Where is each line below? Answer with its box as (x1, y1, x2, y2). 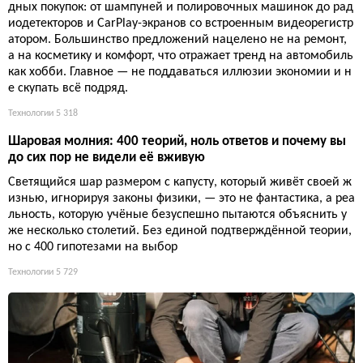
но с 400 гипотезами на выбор (8, 240, 177, 254)
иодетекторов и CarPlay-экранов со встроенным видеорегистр (8, 16, 353, 30)
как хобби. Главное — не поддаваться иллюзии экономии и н (8, 65, 352, 79)
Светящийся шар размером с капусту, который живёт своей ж (8, 175, 352, 189)
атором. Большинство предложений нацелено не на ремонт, (8, 32, 347, 46)
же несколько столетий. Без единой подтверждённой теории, (8, 224, 352, 237)
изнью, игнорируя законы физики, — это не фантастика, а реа (8, 191, 355, 205)
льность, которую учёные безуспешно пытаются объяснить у (8, 207, 347, 221)
